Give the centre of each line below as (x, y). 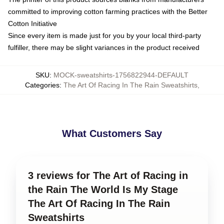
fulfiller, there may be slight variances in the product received (104, 47)
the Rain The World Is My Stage (103, 189)
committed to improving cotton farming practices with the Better (108, 11)
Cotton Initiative (32, 23)
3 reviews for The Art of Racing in (108, 175)
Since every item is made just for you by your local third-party (104, 35)
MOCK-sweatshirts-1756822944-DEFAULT (121, 75)
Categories (42, 85)
